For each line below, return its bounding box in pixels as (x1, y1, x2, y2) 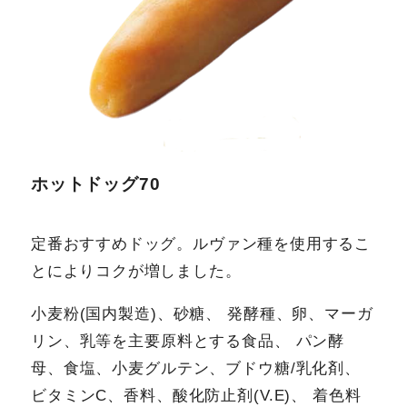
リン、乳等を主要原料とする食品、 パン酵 (31, 332, 345, 350)
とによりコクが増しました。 (31, 262, 242, 280)
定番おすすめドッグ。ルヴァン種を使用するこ (31, 234, 371, 253)
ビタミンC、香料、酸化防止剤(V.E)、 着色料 (31, 386, 362, 404)
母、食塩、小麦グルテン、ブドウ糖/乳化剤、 (31, 359, 361, 377)
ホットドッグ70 (31, 174, 161, 194)
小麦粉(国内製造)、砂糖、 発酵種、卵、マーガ (31, 304, 373, 323)
